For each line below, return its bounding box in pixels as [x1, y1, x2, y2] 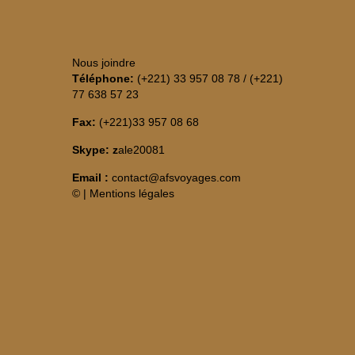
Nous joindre [72, 56, 136, 69]
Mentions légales [90, 187, 174, 200]
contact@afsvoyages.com [112, 171, 241, 184]
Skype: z [72, 143, 118, 156]
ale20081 [118, 143, 165, 156]
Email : [72, 171, 112, 184]
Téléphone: [72, 72, 137, 85]
